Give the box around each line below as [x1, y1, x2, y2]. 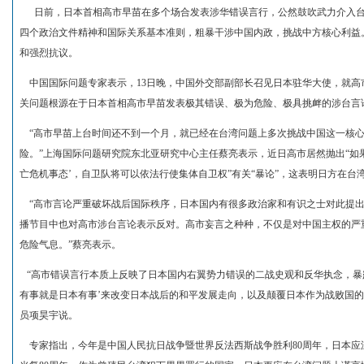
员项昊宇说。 [19, 310, 78, 321]
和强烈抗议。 [19, 47, 78, 58]
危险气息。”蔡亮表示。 [19, 239, 121, 250]
